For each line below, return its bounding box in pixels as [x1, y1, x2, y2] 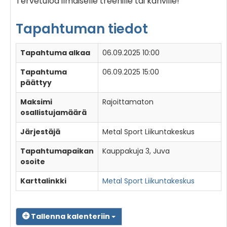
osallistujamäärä [20, 107, 87, 118]
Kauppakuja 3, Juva [102, 145, 170, 156]
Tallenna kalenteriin [29, 211, 111, 221]
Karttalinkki [20, 175, 66, 186]
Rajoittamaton [102, 96, 154, 107]
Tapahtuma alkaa [20, 47, 90, 58]
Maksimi [20, 96, 52, 107]
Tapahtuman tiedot [16, 19, 148, 38]
